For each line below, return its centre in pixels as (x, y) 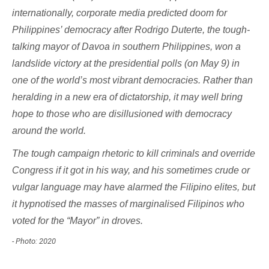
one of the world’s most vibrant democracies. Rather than (132, 80)
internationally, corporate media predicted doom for (119, 13)
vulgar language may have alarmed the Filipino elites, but (134, 187)
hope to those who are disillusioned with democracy (122, 114)
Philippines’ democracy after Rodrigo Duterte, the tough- (131, 30)
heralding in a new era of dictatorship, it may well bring (127, 97)
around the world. (49, 131)
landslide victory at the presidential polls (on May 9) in (126, 64)
